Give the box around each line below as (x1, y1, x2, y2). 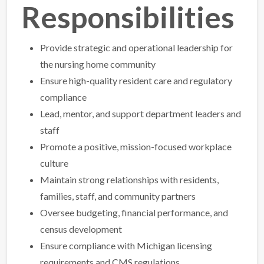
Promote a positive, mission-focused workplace (40, 141, 232, 152)
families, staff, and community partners (40, 190, 196, 202)
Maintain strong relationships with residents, (40, 174, 219, 185)
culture (40, 157, 68, 169)
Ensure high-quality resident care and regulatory (40, 75, 232, 86)
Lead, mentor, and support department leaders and (40, 108, 241, 119)
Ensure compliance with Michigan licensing (40, 240, 212, 251)
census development (40, 223, 122, 235)
